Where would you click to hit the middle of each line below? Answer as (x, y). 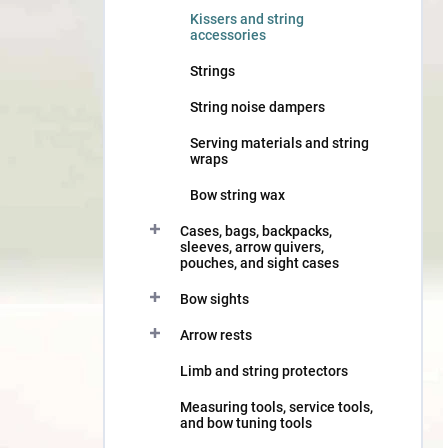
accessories (228, 35)
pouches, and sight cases (259, 263)
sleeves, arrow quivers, (252, 247)
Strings (212, 71)
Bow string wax (237, 195)
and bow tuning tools (246, 423)
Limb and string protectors (264, 371)
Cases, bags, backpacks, (256, 231)
